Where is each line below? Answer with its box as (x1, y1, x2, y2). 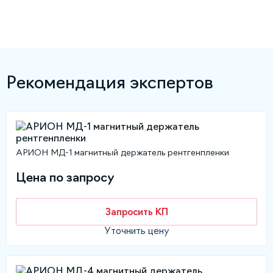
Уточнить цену (104, 226, 169, 236)
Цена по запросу (16, 171, 115, 183)
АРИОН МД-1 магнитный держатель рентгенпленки (16, 148, 229, 157)
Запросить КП (105, 207, 168, 216)
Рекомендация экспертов (6, 74, 213, 91)
